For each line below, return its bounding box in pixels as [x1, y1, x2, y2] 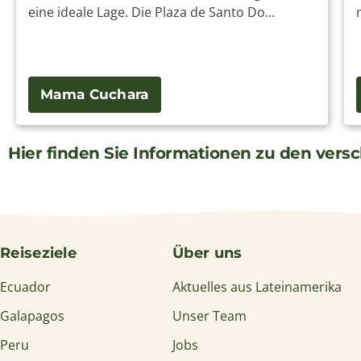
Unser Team [172, 306, 247, 325]
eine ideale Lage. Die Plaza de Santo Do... [28, 2, 275, 21]
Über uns [172, 243, 243, 262]
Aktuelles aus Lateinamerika [172, 277, 342, 296]
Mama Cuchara [40, 85, 149, 102]
